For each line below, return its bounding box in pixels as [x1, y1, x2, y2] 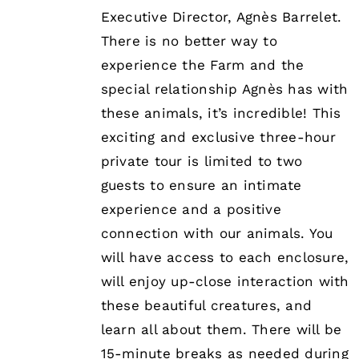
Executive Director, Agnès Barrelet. [100, 9, 342, 26]
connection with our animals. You [100, 225, 333, 242]
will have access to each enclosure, [100, 249, 349, 266]
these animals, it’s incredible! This [100, 105, 341, 122]
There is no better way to [100, 33, 277, 50]
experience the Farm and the [100, 57, 305, 74]
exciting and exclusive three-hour [100, 129, 336, 146]
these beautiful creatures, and [100, 297, 313, 314]
